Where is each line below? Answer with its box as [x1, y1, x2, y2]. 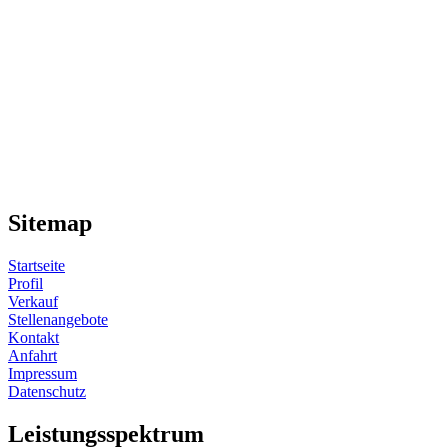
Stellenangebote [8, 311, 108, 329]
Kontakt [8, 329, 59, 347]
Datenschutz [8, 383, 86, 401]
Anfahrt [8, 347, 57, 365]
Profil [8, 275, 43, 293]
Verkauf [8, 293, 58, 311]
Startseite [8, 257, 65, 275]
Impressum [8, 365, 77, 383]
